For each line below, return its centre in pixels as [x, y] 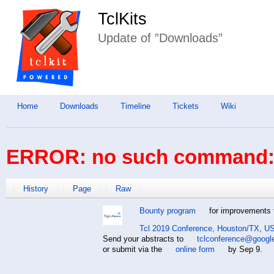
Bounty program [167, 211]
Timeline [135, 106]
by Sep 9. [244, 250]
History [36, 189]
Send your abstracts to [144, 239]
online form [195, 250]
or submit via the [133, 250]
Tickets [186, 106]
